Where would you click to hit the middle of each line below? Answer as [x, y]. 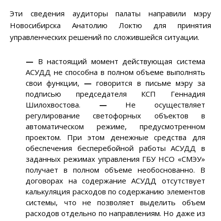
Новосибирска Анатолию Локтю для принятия [110, 25]
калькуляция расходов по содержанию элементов [115, 192]
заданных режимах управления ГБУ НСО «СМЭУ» [115, 159]
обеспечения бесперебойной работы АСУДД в [115, 148]
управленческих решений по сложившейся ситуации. [105, 37]
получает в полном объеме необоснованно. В [115, 170]
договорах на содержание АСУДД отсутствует [115, 181]
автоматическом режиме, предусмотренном [115, 127]
